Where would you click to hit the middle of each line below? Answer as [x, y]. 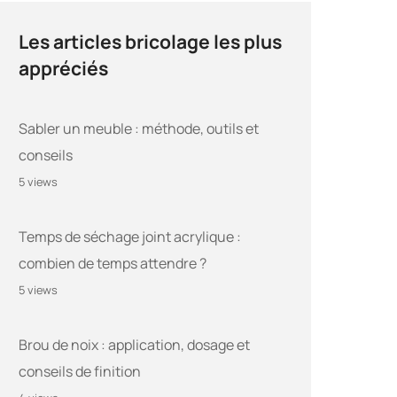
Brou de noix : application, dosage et [134, 345]
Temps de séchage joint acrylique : [130, 237]
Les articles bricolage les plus [150, 42]
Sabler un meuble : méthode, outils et [139, 129]
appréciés [63, 68]
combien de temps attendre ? [113, 264]
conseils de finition [80, 372]
